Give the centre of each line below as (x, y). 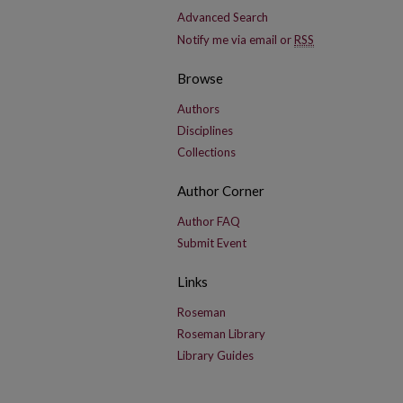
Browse (200, 78)
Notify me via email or (236, 40)
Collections (206, 152)
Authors (198, 109)
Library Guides (215, 355)
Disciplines (205, 130)
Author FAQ (209, 221)
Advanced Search (223, 17)
